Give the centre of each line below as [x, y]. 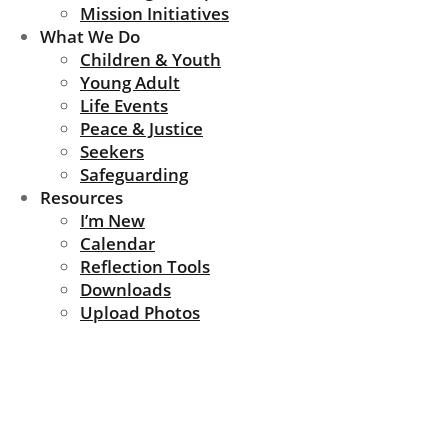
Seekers [112, 151]
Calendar [117, 243]
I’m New [112, 220]
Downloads [125, 289]
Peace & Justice [141, 128]
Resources [81, 197]
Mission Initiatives [154, 13]
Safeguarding [134, 174]
